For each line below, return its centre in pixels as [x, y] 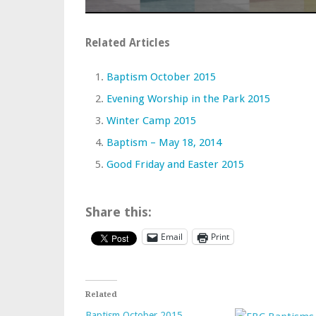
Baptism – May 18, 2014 [164, 142]
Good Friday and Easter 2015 [175, 164]
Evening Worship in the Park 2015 [188, 99]
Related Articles [128, 43]
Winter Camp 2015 [151, 121]
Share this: [119, 212]
